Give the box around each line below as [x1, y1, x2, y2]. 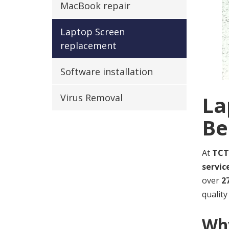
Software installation [60, 65, 153, 78]
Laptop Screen [60, 26, 125, 38]
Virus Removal [60, 91, 123, 104]
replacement [60, 39, 117, 52]
